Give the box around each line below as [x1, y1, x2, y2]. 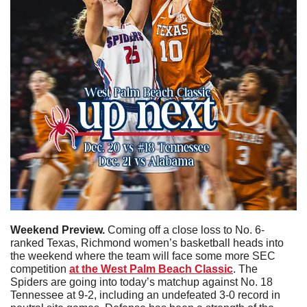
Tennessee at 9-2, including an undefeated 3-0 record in [10, 289, 280, 302]
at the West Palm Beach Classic [69, 263, 233, 275]
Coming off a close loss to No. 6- [108, 224, 265, 236]
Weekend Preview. [10, 224, 108, 236]
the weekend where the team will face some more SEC [10, 250, 275, 262]
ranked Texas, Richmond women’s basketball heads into [10, 237, 284, 249]
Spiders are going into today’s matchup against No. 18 [10, 276, 273, 288]
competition [10, 263, 69, 275]
